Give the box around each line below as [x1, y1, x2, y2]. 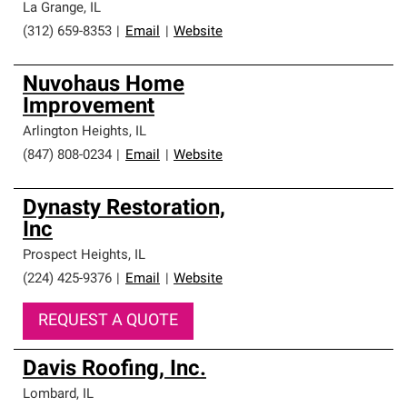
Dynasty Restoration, [23, 198, 225, 220]
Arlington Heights [23, 125, 129, 139]
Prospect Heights [23, 249, 128, 263]
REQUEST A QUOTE [38, 313, 178, 330]
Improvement [23, 96, 154, 118]
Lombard [23, 388, 76, 402]
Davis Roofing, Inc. [23, 359, 206, 381]
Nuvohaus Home [23, 74, 184, 96]
